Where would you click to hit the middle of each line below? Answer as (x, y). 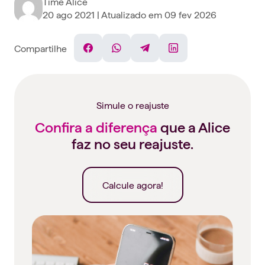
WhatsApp (139, 55)
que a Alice (194, 128)
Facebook (109, 55)
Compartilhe (41, 48)
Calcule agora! (132, 185)
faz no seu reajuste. (132, 144)
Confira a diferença (96, 128)
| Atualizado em (131, 14)
